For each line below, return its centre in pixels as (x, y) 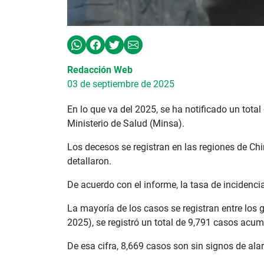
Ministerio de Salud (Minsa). (126, 124)
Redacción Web (100, 70)
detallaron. (89, 161)
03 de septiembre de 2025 (121, 84)
